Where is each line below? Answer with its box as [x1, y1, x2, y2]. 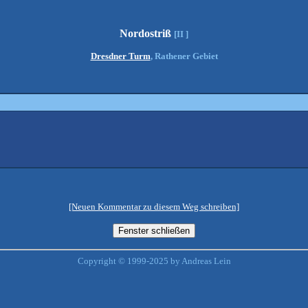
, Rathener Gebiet [150, 51, 218, 61]
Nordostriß [120, 27, 174, 39]
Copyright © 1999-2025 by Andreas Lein [77, 256, 231, 266]
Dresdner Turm [90, 51, 151, 61]
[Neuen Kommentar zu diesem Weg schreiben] [69, 201, 239, 212]
